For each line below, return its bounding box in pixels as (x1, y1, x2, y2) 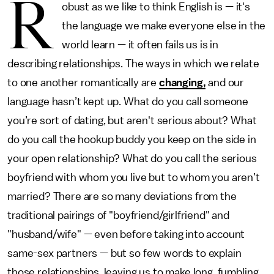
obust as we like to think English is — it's (61, 1, 250, 12)
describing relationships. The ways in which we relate (7, 58, 259, 69)
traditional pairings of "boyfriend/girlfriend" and (7, 210, 229, 221)
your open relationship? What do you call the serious (7, 153, 257, 164)
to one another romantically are (7, 77, 159, 88)
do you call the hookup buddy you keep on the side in (7, 134, 256, 145)
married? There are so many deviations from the (7, 191, 237, 202)
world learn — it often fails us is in (61, 39, 218, 50)
